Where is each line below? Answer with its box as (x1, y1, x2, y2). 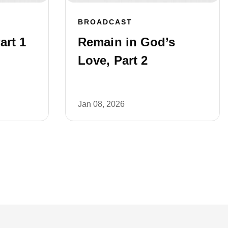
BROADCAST (78, 17, 132, 26)
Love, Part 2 (78, 53, 148, 67)
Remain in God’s (78, 35, 176, 49)
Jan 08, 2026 (78, 99, 125, 108)
